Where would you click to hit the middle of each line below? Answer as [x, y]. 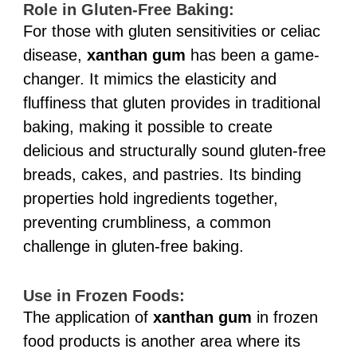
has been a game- [252, 55]
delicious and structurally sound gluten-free [174, 150]
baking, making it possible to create [147, 126]
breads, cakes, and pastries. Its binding [162, 174]
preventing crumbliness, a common [147, 222]
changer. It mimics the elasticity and [149, 78]
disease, [55, 55]
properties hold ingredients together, [150, 198]
